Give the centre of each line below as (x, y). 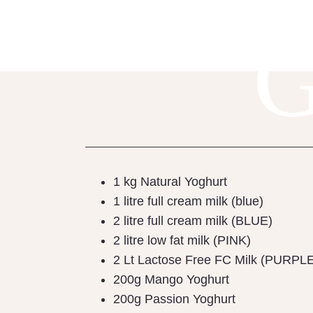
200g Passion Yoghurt (174, 299)
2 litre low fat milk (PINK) (182, 241)
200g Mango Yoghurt (171, 280)
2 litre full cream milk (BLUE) (193, 221)
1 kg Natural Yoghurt (170, 182)
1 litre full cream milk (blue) (188, 202)
